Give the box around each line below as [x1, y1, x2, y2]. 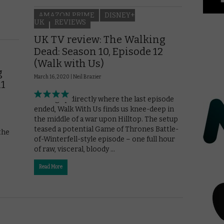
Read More [39, 163, 62, 170]
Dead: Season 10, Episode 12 [34, 45, 163, 57]
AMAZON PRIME [38, 10, 94, 19]
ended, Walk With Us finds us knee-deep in [34, 104, 174, 113]
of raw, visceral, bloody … [34, 144, 115, 153]
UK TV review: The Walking [34, 33, 165, 45]
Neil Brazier [73, 73, 101, 80]
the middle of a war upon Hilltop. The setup [34, 114, 178, 123]
